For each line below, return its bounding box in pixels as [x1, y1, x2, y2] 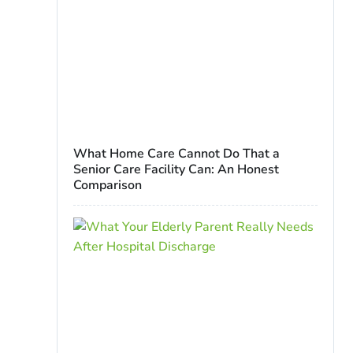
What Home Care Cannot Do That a [73, 144, 280, 162]
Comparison [73, 176, 142, 194]
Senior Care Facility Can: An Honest [73, 160, 279, 178]
